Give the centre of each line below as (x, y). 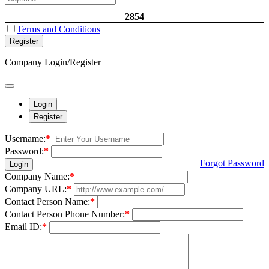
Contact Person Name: (47, 201)
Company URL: (36, 189)
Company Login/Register (53, 62)
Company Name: (37, 176)
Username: (25, 138)
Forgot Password (232, 163)
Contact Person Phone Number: (65, 214)
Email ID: (23, 226)
